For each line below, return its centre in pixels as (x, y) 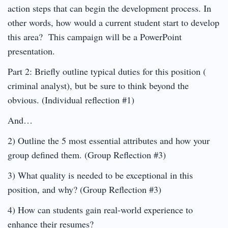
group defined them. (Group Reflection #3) (87, 154)
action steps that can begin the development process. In (109, 8)
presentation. (31, 51)
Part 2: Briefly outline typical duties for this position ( (107, 71)
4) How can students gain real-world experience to (100, 209)
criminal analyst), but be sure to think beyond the (98, 85)
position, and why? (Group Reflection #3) (84, 189)
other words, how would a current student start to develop (113, 22)
